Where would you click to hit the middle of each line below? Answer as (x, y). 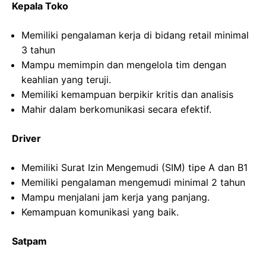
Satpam (29, 241)
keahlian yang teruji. (66, 80)
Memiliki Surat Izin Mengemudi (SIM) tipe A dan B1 (134, 167)
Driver (26, 138)
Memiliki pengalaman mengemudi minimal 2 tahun (133, 182)
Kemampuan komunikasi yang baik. (100, 212)
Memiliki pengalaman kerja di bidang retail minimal (135, 35)
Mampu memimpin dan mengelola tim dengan (124, 65)
